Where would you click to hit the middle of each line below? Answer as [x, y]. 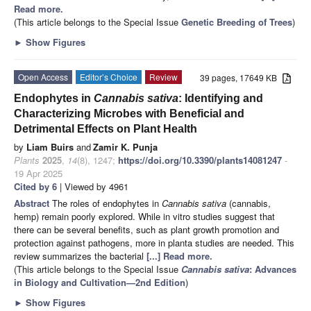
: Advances [273, 269]
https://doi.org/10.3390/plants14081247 [200, 160]
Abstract [33, 203]
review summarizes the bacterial [80, 255]
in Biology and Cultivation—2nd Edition [100, 282]
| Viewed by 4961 [93, 186]
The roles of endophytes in [107, 203]
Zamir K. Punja [125, 146]
